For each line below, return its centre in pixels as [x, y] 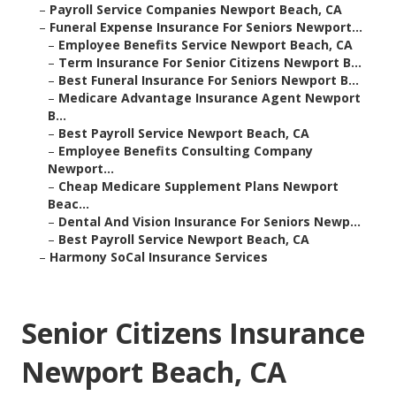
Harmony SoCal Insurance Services [159, 257]
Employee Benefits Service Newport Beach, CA [206, 45]
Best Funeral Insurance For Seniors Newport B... [209, 80]
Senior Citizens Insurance [193, 333]
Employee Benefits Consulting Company [186, 151]
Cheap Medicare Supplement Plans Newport [198, 187]
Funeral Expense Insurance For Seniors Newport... [206, 27]
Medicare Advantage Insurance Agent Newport [209, 98]
